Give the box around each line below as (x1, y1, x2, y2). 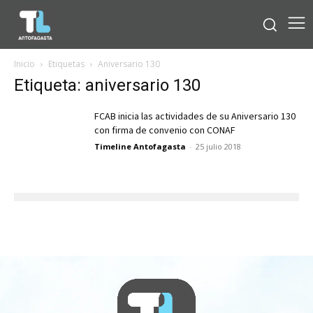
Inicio (14, 57, 35, 70)
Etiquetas (48, 57, 85, 70)
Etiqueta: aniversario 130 (14, 75, 201, 95)
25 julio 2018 (196, 140, 241, 152)
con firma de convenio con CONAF (94, 123, 235, 138)
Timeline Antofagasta (94, 140, 186, 152)
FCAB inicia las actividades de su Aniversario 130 (94, 109, 296, 124)
